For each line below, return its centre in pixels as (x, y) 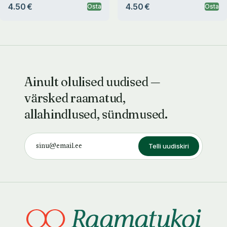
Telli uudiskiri (169, 146)
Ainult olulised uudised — (92, 82)
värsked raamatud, (75, 98)
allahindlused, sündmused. (96, 114)
